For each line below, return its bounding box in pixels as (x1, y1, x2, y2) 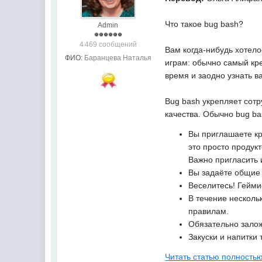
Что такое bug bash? (165, 19, 244, 29)
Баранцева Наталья (84, 54, 151, 62)
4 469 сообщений (79, 40, 137, 49)
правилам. (188, 206, 229, 216)
